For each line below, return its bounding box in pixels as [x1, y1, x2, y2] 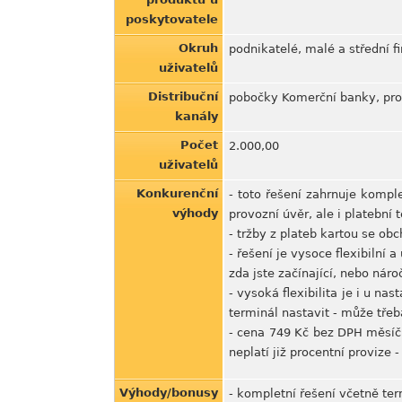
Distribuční [148, 90, 218, 103]
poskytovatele [126, 13, 218, 26]
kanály [175, 109, 218, 123]
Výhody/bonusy [119, 386, 218, 399]
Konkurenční [136, 187, 218, 200]
